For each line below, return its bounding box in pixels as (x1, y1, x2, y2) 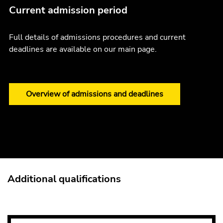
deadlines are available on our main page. (9, 43, 157, 55)
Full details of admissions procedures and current (9, 31, 186, 43)
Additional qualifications (7, 172, 121, 186)
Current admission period (9, 3, 127, 17)
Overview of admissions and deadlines (26, 88, 163, 100)
